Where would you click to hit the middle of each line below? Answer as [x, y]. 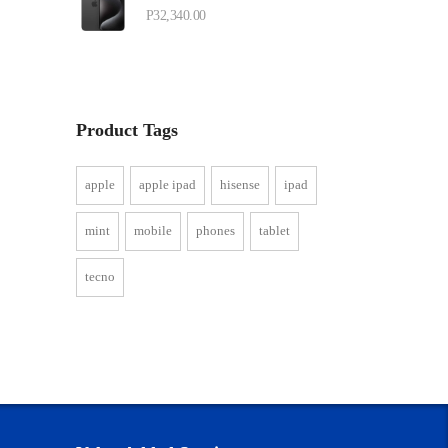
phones [215, 230]
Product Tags [127, 130]
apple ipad [167, 184]
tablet [274, 230]
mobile [153, 230]
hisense [240, 184]
